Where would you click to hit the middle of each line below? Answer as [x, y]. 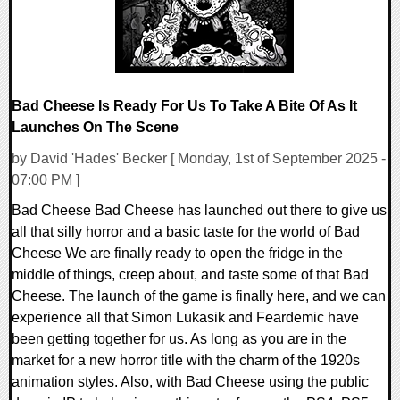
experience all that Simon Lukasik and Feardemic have [185, 318]
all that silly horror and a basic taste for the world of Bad [186, 232]
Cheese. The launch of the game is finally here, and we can [199, 296]
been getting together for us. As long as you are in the [179, 339]
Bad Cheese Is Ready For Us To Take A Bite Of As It [184, 106]
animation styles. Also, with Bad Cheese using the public [190, 382]
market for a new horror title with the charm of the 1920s [186, 361]
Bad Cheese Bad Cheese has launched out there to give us [199, 211]
